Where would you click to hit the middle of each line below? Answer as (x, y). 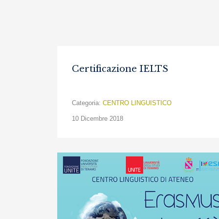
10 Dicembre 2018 (98, 119)
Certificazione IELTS (120, 69)
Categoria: (86, 103)
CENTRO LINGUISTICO (137, 103)
